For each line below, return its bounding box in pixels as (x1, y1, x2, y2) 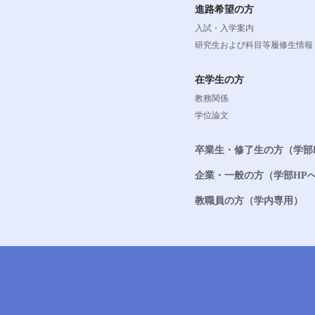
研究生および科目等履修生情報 (195, 39, 313, 50)
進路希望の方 (195, 4, 254, 15)
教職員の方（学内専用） (195, 195, 303, 206)
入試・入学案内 (195, 22, 254, 33)
